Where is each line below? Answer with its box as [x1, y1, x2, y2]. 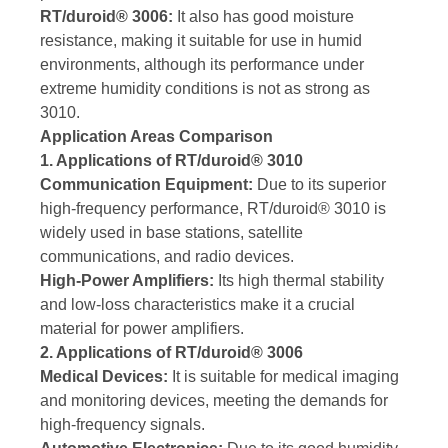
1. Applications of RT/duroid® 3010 [40, 152, 303, 170]
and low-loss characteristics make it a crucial [40, 296, 355, 314]
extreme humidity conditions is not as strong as [40, 80, 370, 98]
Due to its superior [253, 176, 386, 194]
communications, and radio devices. [40, 248, 294, 266]
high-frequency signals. [40, 416, 205, 434]
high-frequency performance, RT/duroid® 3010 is [40, 200, 386, 218]
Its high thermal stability [214, 272, 384, 290]
